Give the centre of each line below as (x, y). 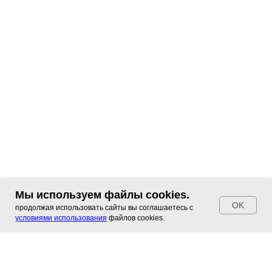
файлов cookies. (136, 218)
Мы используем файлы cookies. (102, 195)
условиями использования (61, 218)
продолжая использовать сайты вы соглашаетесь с (104, 208)
